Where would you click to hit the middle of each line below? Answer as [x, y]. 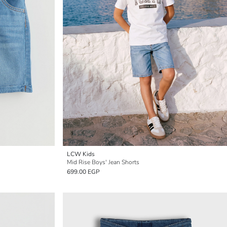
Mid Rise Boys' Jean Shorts [103, 162]
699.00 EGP [83, 172]
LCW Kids [81, 154]
